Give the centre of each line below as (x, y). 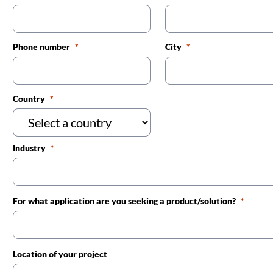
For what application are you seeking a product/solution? (124, 200)
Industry (29, 147)
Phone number (41, 46)
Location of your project (60, 253)
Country (29, 98)
